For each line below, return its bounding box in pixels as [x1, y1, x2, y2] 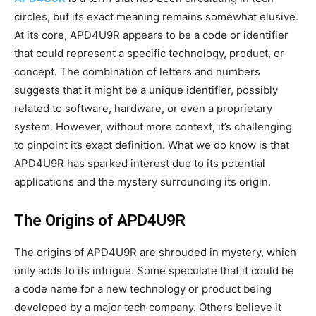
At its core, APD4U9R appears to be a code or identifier [14, 28, 288, 42]
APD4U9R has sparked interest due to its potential [14, 157, 265, 171]
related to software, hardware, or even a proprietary [14, 102, 272, 116]
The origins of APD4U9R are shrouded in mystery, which [14, 245, 296, 260]
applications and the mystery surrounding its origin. [14, 175, 271, 189]
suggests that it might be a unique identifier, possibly [14, 83, 278, 97]
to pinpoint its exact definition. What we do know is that [14, 138, 289, 152]
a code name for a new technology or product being [14, 282, 272, 296]
